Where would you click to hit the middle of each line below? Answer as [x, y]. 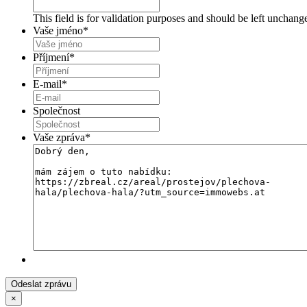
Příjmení [51, 58]
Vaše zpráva [59, 138]
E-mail [47, 84]
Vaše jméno [58, 31]
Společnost [57, 111]
